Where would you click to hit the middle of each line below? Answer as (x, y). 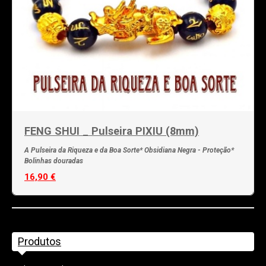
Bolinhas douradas (54, 161)
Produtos (39, 242)
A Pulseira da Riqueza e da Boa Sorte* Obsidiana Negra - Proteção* (129, 151)
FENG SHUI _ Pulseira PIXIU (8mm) (112, 131)
